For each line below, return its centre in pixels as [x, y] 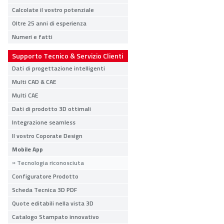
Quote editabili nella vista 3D [53, 203]
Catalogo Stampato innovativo [55, 217]
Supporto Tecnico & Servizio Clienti [67, 56]
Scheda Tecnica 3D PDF [44, 190]
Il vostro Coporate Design [47, 136]
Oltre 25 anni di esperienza [49, 23]
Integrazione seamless [44, 122]
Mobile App [27, 149]
